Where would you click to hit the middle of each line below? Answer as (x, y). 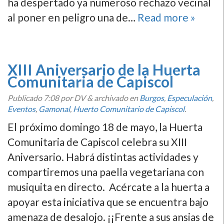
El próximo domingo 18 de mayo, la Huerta (105, 127)
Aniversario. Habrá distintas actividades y (103, 157)
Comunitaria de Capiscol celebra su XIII (97, 142)
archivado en (116, 98)
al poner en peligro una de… (72, 17)
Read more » (166, 17)
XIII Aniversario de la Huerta (104, 69)
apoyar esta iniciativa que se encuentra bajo (108, 202)
